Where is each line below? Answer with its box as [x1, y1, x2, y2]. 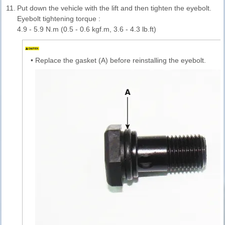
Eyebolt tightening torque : [17, 14, 100, 23]
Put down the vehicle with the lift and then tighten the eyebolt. [17, 4, 211, 12]
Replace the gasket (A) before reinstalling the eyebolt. [35, 56, 206, 64]
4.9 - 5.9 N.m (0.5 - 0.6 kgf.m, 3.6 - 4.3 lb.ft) [17, 25, 156, 33]
